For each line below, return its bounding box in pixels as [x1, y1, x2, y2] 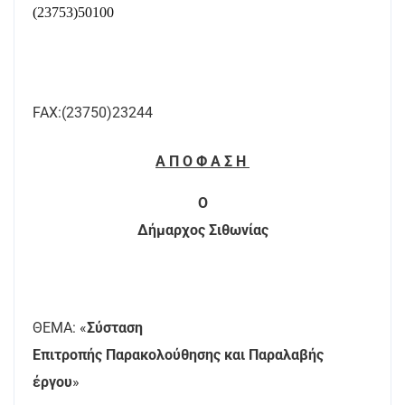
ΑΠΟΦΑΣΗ [155, 153, 250, 170]
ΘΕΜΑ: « [33, 319, 87, 336]
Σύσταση [87, 319, 143, 336]
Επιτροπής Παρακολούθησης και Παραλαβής [33, 346, 324, 363]
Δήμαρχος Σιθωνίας [137, 221, 268, 239]
